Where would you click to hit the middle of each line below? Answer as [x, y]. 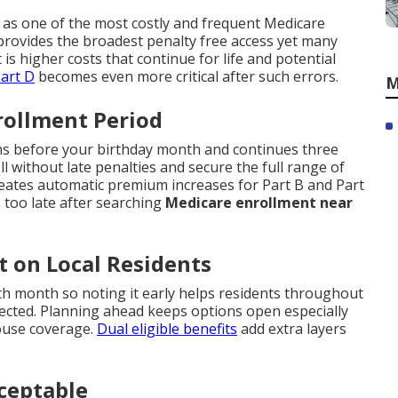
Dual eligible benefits [167, 329]
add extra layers [292, 329]
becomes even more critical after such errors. [187, 76]
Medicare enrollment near [259, 203]
